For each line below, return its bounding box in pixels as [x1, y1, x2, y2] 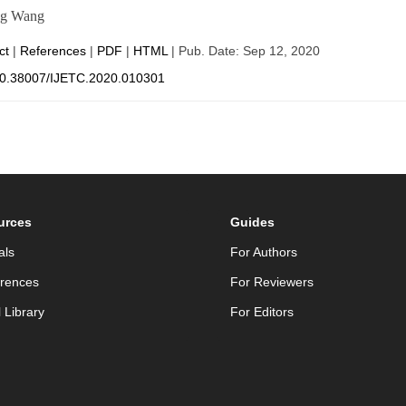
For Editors [230, 304, 294, 319]
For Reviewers [230, 275, 314, 289]
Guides [230, 215, 275, 229]
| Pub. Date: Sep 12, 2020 [167, 43, 320, 58]
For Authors [230, 245, 297, 259]
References [19, 43, 86, 58]
